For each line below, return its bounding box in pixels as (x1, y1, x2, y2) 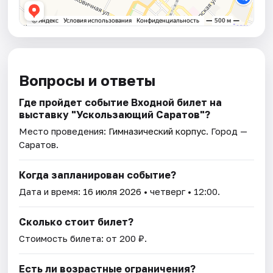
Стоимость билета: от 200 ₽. (19, 233, 147, 244)
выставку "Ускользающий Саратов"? (19, 108, 211, 121)
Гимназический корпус (108, 126, 207, 137)
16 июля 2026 (83, 186, 142, 197)
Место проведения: (19, 126, 109, 137)
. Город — (206, 126, 248, 137)
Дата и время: (19, 186, 83, 197)
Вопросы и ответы (19, 71, 156, 90)
